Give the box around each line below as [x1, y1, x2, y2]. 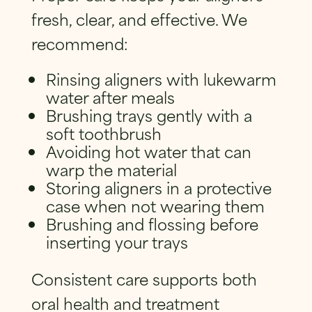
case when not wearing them [46, 193, 265, 218]
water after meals [46, 84, 175, 109]
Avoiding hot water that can [46, 139, 252, 164]
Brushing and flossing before [46, 211, 259, 236]
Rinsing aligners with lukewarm [46, 66, 277, 91]
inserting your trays [46, 229, 189, 254]
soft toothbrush [46, 120, 162, 146]
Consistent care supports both [31, 265, 257, 290]
